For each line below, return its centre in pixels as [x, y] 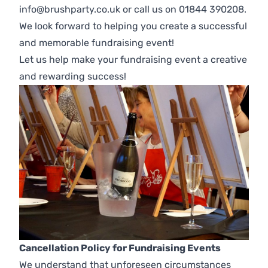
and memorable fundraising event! [97, 43]
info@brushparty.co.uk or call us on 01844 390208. [133, 10]
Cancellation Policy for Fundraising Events [120, 248]
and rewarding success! [73, 77]
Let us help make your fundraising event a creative [133, 60]
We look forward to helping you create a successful [133, 26]
